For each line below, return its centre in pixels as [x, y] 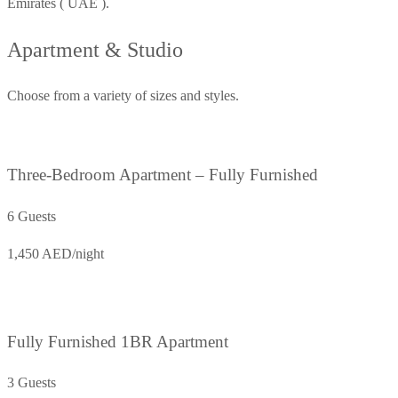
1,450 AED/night [56, 253]
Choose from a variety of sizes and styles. [123, 96]
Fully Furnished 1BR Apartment [118, 341]
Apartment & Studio [95, 49]
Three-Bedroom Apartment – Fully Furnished [163, 175]
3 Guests [32, 383]
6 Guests [32, 216]
